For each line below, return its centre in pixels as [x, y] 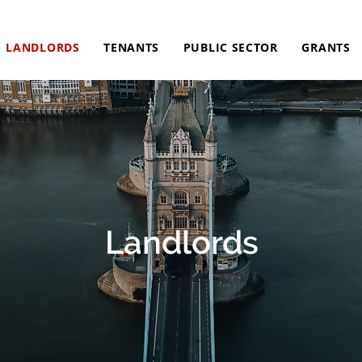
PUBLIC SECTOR [230, 47]
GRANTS [326, 47]
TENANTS [132, 47]
